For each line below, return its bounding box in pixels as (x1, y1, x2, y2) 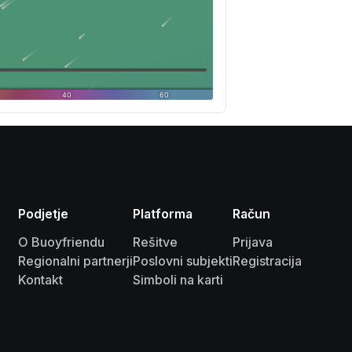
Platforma (133, 206, 192, 222)
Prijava (233, 234, 273, 250)
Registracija (233, 253, 302, 269)
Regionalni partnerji (18, 253, 133, 269)
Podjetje (18, 206, 68, 222)
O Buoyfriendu (18, 234, 104, 250)
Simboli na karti (133, 272, 223, 288)
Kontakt (18, 272, 63, 288)
